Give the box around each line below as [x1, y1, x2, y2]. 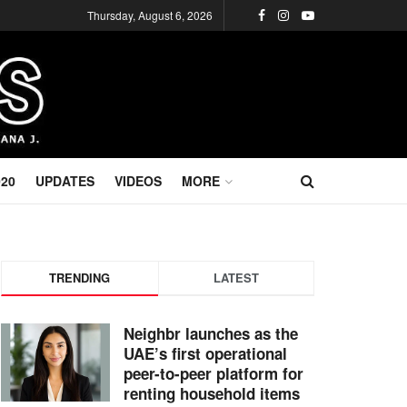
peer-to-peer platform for [124, 362, 303, 384]
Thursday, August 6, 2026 [87, 7, 213, 23]
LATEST [213, 269, 259, 286]
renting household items [124, 382, 300, 404]
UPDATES [35, 172, 94, 190]
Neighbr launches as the [124, 323, 298, 344]
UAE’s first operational [124, 342, 287, 364]
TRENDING [49, 269, 111, 286]
